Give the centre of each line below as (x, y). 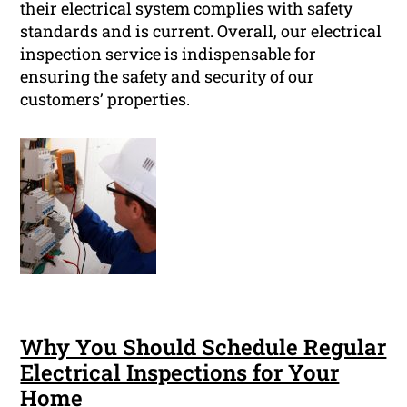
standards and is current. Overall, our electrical (201, 31)
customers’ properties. (105, 99)
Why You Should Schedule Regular (203, 347)
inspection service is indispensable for (169, 54)
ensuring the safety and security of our (168, 77)
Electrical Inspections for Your (180, 373)
